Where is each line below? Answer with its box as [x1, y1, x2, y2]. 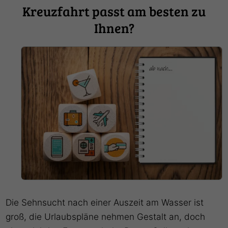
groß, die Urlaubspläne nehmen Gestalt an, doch [6, 211, 206, 222]
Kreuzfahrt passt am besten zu [22, 2, 206, 20]
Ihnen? [94, 18, 134, 37]
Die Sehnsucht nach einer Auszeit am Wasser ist [6, 196, 204, 208]
